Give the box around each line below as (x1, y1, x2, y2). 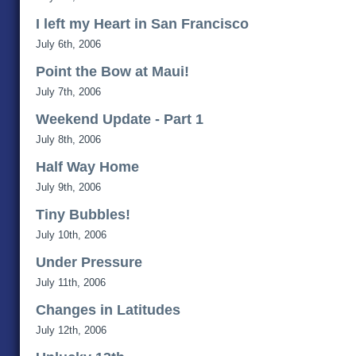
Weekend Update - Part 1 (36, 110, 203, 127)
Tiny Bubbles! (36, 206, 130, 222)
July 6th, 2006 (36, 37, 101, 50)
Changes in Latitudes (36, 301, 180, 318)
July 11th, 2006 (36, 276, 106, 288)
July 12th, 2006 (36, 323, 106, 336)
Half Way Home (36, 158, 139, 175)
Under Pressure (36, 253, 142, 270)
